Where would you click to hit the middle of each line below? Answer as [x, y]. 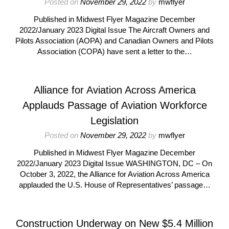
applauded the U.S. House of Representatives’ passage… [114, 185]
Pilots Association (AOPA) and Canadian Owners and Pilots [114, 41]
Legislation [114, 121]
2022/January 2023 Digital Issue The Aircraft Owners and [114, 30]
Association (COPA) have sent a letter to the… [114, 51]
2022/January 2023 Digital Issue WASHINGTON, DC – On [114, 163]
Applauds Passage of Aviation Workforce [114, 105]
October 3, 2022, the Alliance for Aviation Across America [114, 174]
